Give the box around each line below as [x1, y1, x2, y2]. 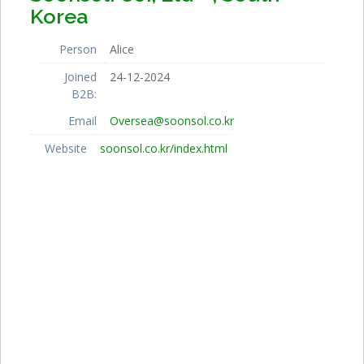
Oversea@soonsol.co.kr [110, 112, 234, 128]
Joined [64, 68, 97, 84]
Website [44, 140, 87, 156]
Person [59, 41, 97, 57]
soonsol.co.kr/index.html [99, 140, 227, 156]
